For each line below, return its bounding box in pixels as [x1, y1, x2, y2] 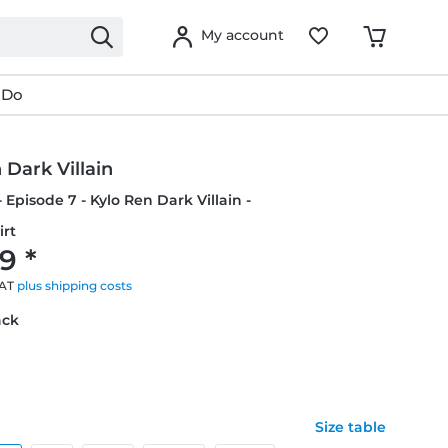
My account [201, 26, 284, 44]
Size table [314, 418, 386, 436]
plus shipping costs [17, 278, 133, 293]
